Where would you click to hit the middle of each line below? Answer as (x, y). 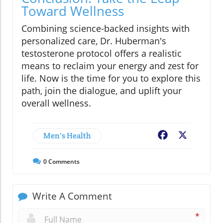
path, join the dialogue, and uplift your (102, 91)
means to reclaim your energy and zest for (110, 66)
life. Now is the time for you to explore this (111, 78)
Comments (63, 162)
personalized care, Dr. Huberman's (94, 41)
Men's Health (67, 136)
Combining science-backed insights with (106, 29)
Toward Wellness (73, 11)
